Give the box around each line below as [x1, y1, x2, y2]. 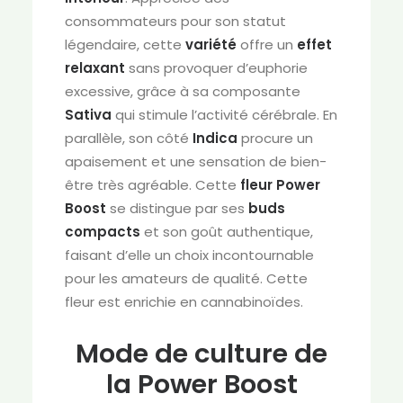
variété [185, 35, 237, 54]
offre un [237, 35, 297, 54]
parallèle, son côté [65, 129, 193, 148]
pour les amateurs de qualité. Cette [65, 269, 308, 288]
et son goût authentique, [140, 222, 313, 241]
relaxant [65, 58, 125, 77]
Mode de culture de [76, 336, 327, 372]
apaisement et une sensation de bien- [65, 152, 327, 171]
